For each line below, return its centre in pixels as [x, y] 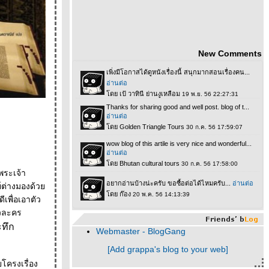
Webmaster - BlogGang [141, 231]
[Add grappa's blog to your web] [168, 249]
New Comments [230, 53]
